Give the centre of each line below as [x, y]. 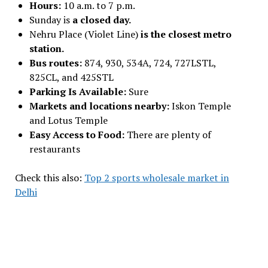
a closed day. [101, 19]
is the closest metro [186, 34]
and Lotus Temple [68, 120]
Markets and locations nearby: [100, 106]
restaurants [56, 149]
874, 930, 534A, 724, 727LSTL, [150, 63]
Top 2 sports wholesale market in [156, 177]
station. [46, 48]
